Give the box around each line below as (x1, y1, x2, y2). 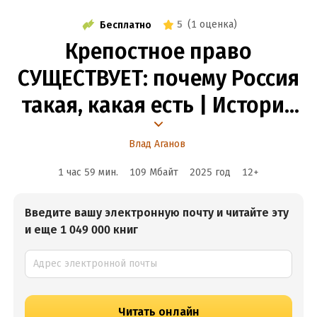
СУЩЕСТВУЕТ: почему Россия (18, 66, 299, 91)
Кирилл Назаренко (63, 120, 254, 145)
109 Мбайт (129, 166, 178, 178)
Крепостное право (65, 39, 252, 64)
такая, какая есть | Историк (21, 93, 296, 118)
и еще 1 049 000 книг (24, 223, 138, 236)
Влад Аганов (129, 138, 185, 150)
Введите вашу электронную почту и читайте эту (24, 206, 289, 219)
